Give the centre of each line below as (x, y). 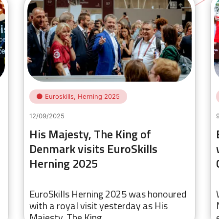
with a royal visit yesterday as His (99, 205)
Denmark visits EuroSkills (93, 149)
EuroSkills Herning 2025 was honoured (108, 194)
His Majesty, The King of (90, 134)
